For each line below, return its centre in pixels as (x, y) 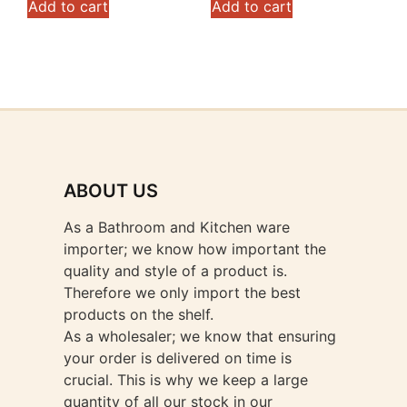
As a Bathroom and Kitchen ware (177, 227)
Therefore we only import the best (182, 293)
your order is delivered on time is (178, 358)
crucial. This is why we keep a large (186, 380)
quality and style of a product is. (175, 271)
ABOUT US (111, 191)
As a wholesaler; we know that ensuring (200, 336)
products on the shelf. (139, 314)
